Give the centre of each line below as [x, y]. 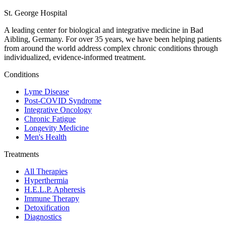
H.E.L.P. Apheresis [55, 189]
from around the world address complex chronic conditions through [111, 48]
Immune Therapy [52, 198]
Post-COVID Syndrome [63, 100]
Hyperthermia [46, 180]
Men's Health [45, 137]
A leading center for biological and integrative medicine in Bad [104, 30]
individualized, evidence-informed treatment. [75, 57]
